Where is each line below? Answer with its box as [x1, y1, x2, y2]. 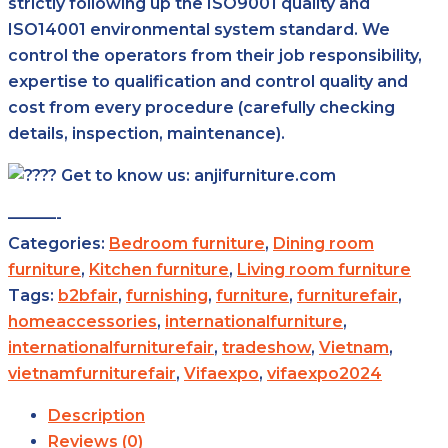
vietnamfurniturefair [8, 363, 176, 383]
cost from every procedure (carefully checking [8, 97, 395, 117]
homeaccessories [8, 311, 157, 331]
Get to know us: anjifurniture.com [57, 165, 336, 185]
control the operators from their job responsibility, [8, 45, 422, 65]
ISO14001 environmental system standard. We [8, 19, 390, 39]
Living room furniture [237, 259, 411, 279]
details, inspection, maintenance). [8, 123, 285, 143]
